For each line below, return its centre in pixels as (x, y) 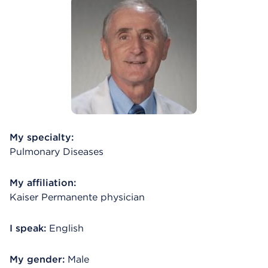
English (66, 228)
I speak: (28, 228)
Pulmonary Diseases (57, 152)
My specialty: (42, 137)
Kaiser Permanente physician (77, 197)
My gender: (39, 259)
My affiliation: (43, 183)
